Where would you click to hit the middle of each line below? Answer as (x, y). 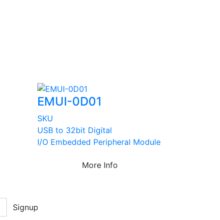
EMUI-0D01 (69, 101)
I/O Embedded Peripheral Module (99, 142)
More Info (100, 165)
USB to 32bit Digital (75, 130)
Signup (25, 207)
